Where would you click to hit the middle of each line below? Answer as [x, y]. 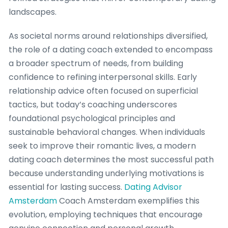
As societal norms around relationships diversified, [108, 36]
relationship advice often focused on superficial [103, 91]
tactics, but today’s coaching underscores [93, 105]
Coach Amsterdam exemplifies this [128, 201]
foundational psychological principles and [92, 119]
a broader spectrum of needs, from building [96, 64]
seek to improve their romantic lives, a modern [102, 146]
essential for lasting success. [66, 187]
